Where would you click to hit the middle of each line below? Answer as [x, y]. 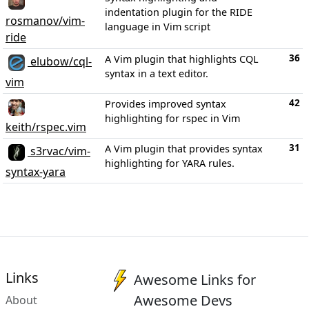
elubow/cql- [60, 62]
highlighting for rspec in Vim [172, 118]
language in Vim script [158, 26]
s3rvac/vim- [59, 151]
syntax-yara [36, 171]
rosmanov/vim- [45, 20]
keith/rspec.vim [46, 127]
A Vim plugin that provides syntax [184, 148]
